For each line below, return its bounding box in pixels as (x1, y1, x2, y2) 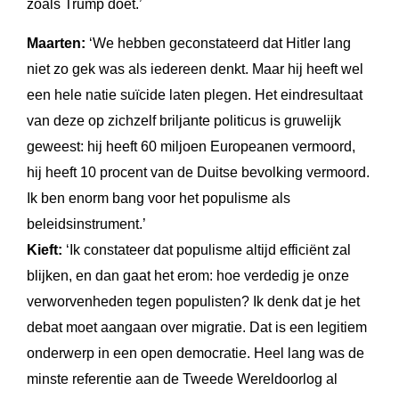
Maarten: (27, 36, 85, 52)
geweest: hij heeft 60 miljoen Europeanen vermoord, (27, 139, 355, 155)
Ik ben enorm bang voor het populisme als (27, 191, 290, 207)
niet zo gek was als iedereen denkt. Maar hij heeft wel (27, 61, 363, 77)
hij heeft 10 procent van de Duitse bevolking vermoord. (27, 165, 370, 181)
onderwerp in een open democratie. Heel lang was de (27, 346, 364, 362)
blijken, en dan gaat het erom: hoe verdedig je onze (27, 268, 349, 284)
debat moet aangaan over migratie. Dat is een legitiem (27, 320, 367, 336)
